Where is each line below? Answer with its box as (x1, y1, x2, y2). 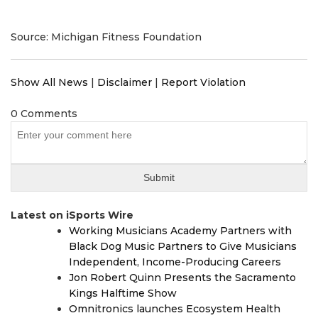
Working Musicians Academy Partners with (69, 224, 292, 238)
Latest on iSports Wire (11, 209, 133, 222)
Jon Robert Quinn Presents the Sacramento (69, 271, 296, 285)
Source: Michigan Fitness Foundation (11, 31, 202, 44)
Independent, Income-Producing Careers (69, 256, 281, 269)
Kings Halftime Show (69, 287, 177, 300)
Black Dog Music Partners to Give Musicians (69, 240, 297, 253)
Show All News (11, 76, 88, 89)
